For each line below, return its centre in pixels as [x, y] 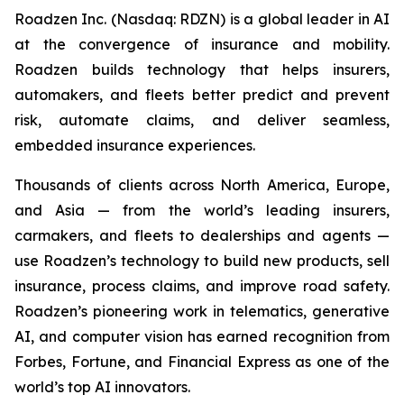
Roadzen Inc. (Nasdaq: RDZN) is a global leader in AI [202, 19]
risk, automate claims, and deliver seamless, [202, 120]
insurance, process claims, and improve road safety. [202, 286]
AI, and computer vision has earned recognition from [202, 336]
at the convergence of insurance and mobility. [202, 44]
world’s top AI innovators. [102, 387]
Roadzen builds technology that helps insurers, [202, 69]
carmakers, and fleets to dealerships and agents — [202, 235]
